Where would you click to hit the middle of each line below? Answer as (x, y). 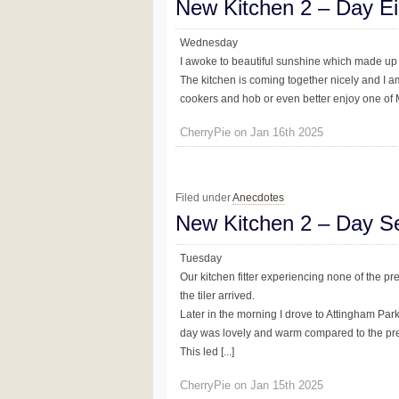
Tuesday (201, 258)
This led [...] (207, 351)
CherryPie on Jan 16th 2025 (252, 133)
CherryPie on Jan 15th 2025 (252, 386)
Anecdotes (258, 197)
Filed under (204, 197)
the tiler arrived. (217, 295)
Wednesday (209, 43)
